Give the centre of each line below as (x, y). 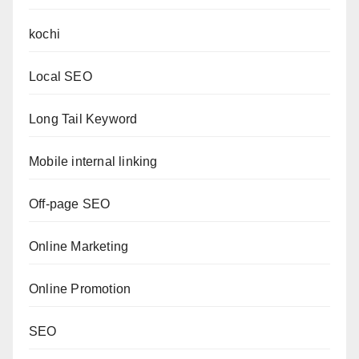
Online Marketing (79, 246)
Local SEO (61, 77)
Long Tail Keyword (83, 119)
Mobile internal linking (93, 161)
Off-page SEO (70, 204)
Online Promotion (80, 289)
